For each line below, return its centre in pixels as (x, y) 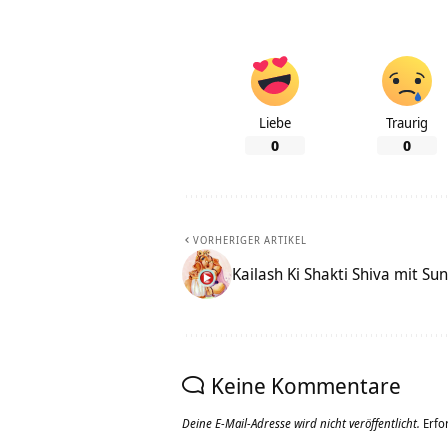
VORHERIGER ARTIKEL (250, 240)
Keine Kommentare (306, 385)
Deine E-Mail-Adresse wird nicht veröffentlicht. (301, 424)
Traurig (407, 123)
